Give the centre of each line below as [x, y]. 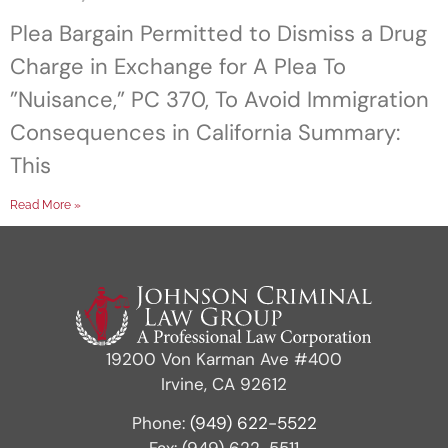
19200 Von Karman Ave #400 [224, 358]
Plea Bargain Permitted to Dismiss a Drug [218, 33]
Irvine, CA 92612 [224, 383]
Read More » [45, 205]
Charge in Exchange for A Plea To [178, 66]
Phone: [160, 423]
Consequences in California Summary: [205, 132]
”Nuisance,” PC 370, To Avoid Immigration [219, 99]
